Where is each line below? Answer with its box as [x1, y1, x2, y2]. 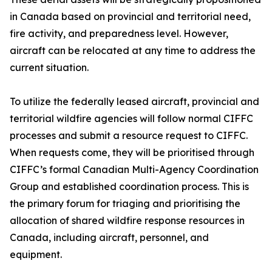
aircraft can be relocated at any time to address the [10, 44, 256, 57]
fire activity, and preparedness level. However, [10, 27, 228, 40]
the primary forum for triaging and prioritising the [10, 197, 240, 210]
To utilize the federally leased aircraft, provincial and [10, 95, 259, 108]
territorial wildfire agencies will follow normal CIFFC [10, 112, 253, 125]
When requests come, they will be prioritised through [10, 146, 254, 159]
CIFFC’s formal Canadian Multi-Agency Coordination [10, 163, 259, 176]
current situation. [10, 61, 89, 74]
